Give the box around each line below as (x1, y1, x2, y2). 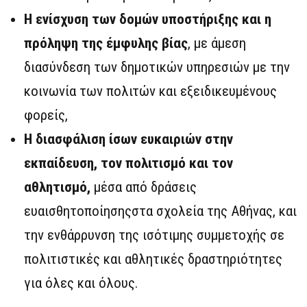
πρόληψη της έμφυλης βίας (24, 35, 188, 52)
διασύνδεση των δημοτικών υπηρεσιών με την (24, 59, 290, 76)
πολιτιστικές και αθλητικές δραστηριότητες (24, 251, 282, 268)
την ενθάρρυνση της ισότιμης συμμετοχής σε (24, 227, 284, 244)
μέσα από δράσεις (94, 179, 197, 196)
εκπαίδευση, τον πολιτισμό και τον (24, 155, 233, 172)
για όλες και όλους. (24, 275, 138, 292)
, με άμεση (188, 35, 246, 52)
